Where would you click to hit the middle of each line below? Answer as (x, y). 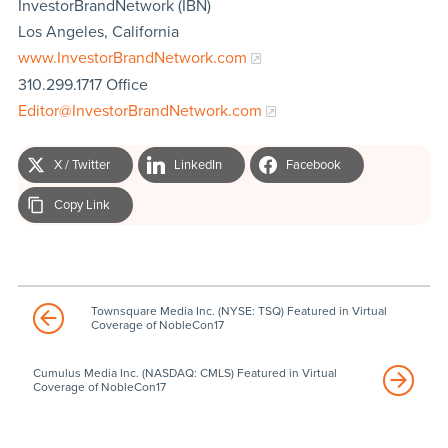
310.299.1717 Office (82, 84)
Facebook (313, 164)
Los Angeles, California (98, 31)
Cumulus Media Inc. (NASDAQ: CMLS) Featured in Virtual (184, 372)
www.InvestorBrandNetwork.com (132, 57)
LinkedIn (197, 164)
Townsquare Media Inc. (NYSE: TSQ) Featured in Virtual (238, 310)
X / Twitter (81, 164)
